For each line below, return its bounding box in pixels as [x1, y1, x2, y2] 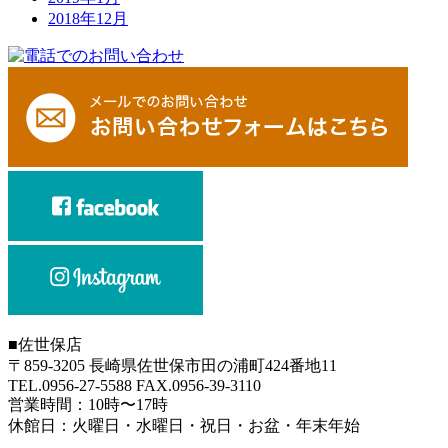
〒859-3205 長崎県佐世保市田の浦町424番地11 [8, 356, 337, 374]
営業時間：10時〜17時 [8, 395, 168, 413]
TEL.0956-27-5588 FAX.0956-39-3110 [8, 376, 261, 394]
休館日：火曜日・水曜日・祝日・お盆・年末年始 [8, 416, 360, 434]
